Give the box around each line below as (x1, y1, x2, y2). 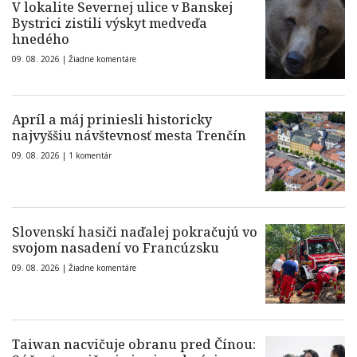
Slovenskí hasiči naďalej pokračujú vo (12, 223, 257, 241)
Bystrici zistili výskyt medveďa (12, 14, 207, 32)
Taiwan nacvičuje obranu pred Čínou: (12, 335, 256, 353)
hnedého (12, 30, 69, 48)
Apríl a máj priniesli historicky (12, 111, 212, 128)
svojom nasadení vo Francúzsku (12, 239, 219, 257)
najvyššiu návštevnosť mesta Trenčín (12, 127, 246, 144)
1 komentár (69, 150, 112, 161)
